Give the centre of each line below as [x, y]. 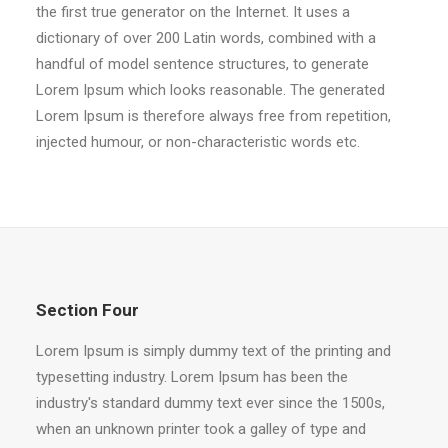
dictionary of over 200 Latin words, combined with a [206, 38]
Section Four [87, 310]
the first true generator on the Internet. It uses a [193, 12]
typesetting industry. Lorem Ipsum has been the [192, 377]
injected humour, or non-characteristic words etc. [198, 142]
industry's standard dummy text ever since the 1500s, [210, 403]
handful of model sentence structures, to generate [202, 64]
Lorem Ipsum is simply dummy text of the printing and [213, 351]
